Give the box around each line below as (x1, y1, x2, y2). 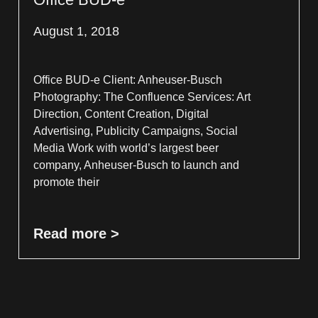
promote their (33, 175, 100, 188)
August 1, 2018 (33, 23, 120, 38)
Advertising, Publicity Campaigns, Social (33, 124, 238, 137)
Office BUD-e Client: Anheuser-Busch (33, 73, 223, 86)
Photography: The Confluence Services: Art (33, 90, 251, 103)
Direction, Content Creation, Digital (33, 107, 209, 120)
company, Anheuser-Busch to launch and (33, 158, 240, 171)
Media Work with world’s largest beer (33, 141, 219, 154)
